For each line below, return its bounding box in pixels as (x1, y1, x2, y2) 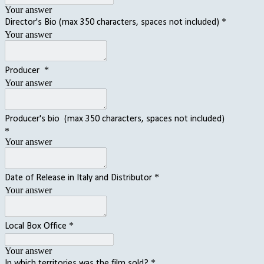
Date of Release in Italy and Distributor (5, 173, 152, 183)
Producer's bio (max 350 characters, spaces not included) (5, 114, 225, 124)
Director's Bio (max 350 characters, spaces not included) (5, 17, 219, 27)
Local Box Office (5, 221, 67, 231)
